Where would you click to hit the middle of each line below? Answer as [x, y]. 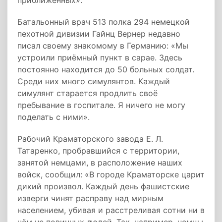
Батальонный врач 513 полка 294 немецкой [104, 22]
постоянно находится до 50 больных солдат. [106, 69]
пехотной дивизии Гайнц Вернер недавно [99, 34]
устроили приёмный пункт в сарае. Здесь [100, 57]
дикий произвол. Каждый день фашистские [103, 186]
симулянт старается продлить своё [87, 93]
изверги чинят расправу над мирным [90, 198]
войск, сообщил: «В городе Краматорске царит [111, 174]
